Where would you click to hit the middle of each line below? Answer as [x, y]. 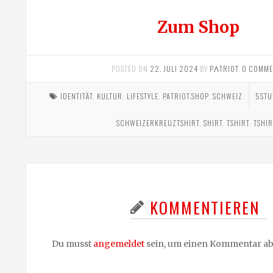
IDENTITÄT [77, 96]
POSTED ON [131, 69]
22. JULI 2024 [174, 69]
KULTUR [110, 96]
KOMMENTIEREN [204, 208]
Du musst [73, 244]
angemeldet [119, 244]
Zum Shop [199, 27]
